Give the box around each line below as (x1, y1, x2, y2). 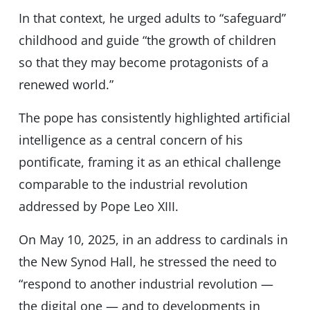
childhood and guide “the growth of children (18, 32, 276, 49)
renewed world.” (18, 76, 113, 93)
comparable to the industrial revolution (18, 176, 248, 193)
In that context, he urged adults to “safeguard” (18, 10, 286, 27)
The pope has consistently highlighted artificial (18, 109, 291, 127)
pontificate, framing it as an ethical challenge (18, 154, 281, 171)
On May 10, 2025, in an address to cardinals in (18, 231, 288, 248)
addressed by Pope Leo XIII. (18, 198, 179, 215)
